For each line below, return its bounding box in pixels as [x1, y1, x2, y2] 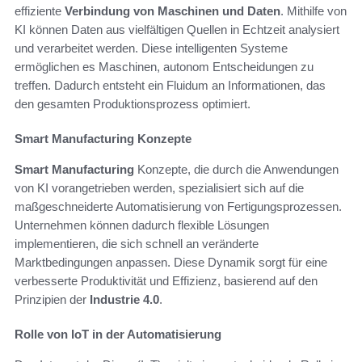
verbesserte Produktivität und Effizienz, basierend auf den [15, 273, 318, 288]
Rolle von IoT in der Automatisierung [15, 326, 221, 341]
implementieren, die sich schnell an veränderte [15, 236, 259, 250]
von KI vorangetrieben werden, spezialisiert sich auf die [15, 180, 304, 195]
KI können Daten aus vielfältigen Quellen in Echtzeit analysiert [15, 22, 339, 36]
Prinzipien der [15, 292, 90, 306]
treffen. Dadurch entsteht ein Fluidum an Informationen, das [15, 78, 326, 92]
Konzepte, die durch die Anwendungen [134, 162, 339, 176]
